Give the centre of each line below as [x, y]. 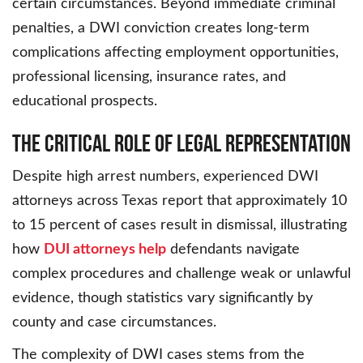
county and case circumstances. [114, 323]
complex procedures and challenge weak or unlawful [181, 274]
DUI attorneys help [105, 250]
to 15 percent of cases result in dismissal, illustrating [179, 226]
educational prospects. [85, 102]
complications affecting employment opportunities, [175, 53]
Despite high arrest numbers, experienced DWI [165, 177]
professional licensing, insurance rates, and [149, 77]
